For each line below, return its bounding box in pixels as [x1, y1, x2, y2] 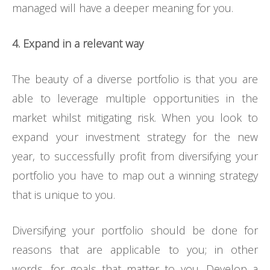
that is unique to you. [12, 187, 115, 202]
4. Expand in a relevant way [12, 36, 143, 51]
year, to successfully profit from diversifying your [12, 149, 258, 164]
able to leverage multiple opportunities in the [12, 91, 258, 106]
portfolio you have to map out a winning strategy [12, 168, 258, 183]
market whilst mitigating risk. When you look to [12, 110, 258, 125]
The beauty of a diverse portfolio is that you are [12, 72, 258, 87]
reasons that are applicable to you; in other [12, 242, 258, 257]
